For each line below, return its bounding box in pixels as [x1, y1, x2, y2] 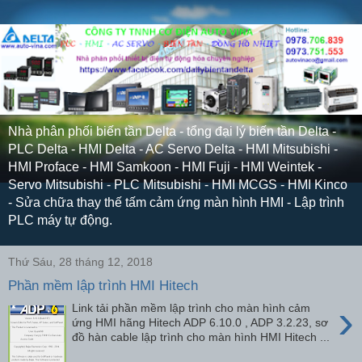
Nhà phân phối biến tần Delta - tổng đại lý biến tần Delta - [8, 124, 336, 138]
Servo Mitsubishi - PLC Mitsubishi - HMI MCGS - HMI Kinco [8, 178, 347, 192]
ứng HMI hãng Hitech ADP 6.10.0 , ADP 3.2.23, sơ [72, 316, 329, 330]
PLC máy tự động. [8, 213, 112, 227]
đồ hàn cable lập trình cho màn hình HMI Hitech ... [72, 330, 330, 344]
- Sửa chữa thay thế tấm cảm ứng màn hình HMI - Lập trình [8, 196, 344, 209]
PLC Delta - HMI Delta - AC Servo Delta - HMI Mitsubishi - [8, 142, 338, 156]
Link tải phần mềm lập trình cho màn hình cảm [72, 301, 311, 315]
